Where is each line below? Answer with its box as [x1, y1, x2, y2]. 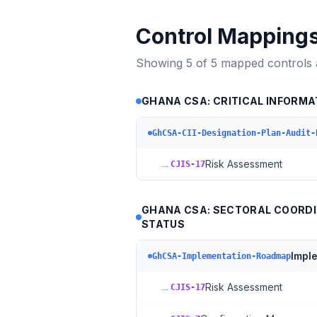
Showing [136, 56, 186, 70]
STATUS [141, 218, 185, 230]
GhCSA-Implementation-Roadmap [152, 251, 291, 261]
